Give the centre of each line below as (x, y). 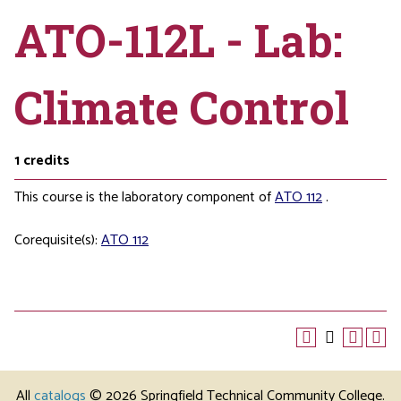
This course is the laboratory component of (145, 197)
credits (47, 161)
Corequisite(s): (58, 240)
